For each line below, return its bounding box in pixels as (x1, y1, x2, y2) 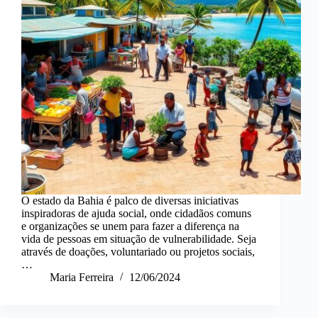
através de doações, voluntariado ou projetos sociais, (21, 246, 255, 258)
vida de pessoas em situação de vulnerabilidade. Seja (21, 233, 256, 246)
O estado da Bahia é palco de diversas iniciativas (21, 194, 238, 207)
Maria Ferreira (50, 271, 114, 284)
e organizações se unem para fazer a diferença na (21, 220, 239, 233)
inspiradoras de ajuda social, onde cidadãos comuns (21, 207, 251, 220)
